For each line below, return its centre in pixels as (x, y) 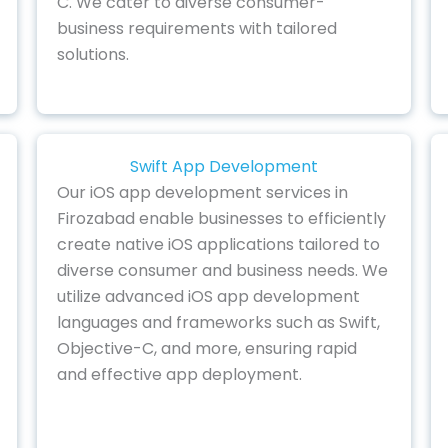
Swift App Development (223, 166)
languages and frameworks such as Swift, (219, 322)
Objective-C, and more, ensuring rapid (207, 348)
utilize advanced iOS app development (209, 296)
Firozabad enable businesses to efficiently (222, 218)
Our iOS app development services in (203, 192)
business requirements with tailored (197, 29)
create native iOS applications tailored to (219, 244)
